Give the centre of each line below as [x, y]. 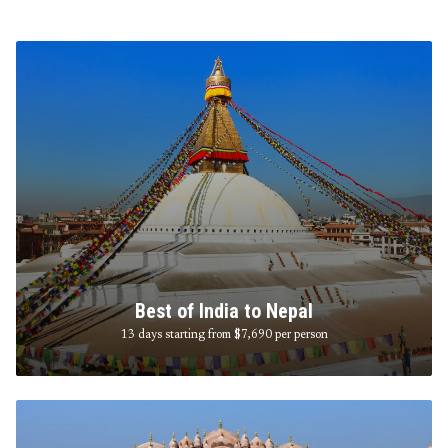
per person [299, 334]
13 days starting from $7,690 [196, 334]
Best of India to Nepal [224, 310]
